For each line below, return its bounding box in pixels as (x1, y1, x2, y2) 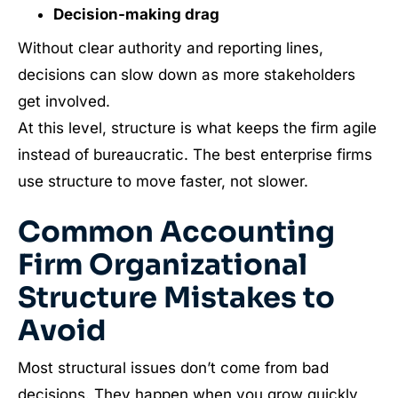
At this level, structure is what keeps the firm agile (18, 119, 377, 137)
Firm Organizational (18, 247, 307, 283)
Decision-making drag (52, 4, 219, 23)
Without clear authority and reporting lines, (18, 39, 323, 57)
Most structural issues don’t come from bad (18, 359, 329, 377)
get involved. (18, 92, 110, 110)
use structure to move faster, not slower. (18, 172, 308, 190)
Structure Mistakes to (18, 280, 335, 315)
